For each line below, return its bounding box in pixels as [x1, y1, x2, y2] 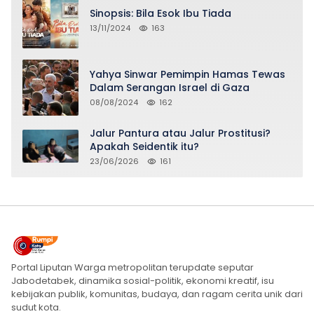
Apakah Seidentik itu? [90, 139, 199, 153]
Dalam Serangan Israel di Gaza [90, 80, 250, 95]
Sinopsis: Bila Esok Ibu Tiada [90, 6, 231, 21]
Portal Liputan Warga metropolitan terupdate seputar [11, 260, 254, 274]
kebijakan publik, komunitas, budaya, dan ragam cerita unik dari [11, 287, 303, 301]
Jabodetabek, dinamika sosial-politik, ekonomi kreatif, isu [11, 273, 274, 287]
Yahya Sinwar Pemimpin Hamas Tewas [90, 67, 285, 81]
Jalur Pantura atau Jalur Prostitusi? [90, 125, 271, 140]
